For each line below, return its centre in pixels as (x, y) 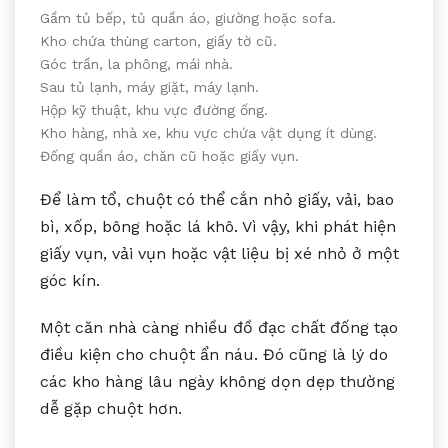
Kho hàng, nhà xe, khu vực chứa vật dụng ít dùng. (208, 132)
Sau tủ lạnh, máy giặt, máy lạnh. (149, 86)
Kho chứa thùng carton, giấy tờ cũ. (158, 40)
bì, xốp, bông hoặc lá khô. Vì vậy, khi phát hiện (218, 226)
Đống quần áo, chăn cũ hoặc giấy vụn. (169, 155)
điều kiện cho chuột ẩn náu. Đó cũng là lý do (214, 354)
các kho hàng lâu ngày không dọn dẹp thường (217, 381)
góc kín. (70, 280)
